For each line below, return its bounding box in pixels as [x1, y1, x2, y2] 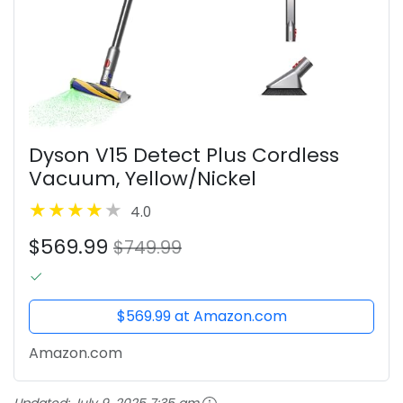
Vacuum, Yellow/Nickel [29, 165, 256, 193]
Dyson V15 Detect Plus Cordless [29, 141, 339, 169]
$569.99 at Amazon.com [116, 306, 287, 327]
